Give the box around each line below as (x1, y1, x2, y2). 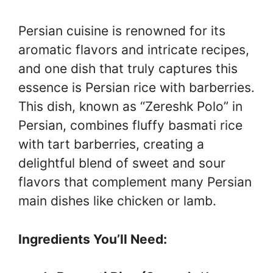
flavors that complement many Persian (18, 174, 252, 190)
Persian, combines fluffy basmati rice (18, 118, 243, 133)
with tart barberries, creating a (18, 136, 204, 152)
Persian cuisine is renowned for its (18, 23, 225, 38)
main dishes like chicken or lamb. (18, 193, 216, 208)
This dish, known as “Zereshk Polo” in (18, 99, 243, 114)
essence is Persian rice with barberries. (18, 80, 255, 95)
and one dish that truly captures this (18, 61, 238, 76)
